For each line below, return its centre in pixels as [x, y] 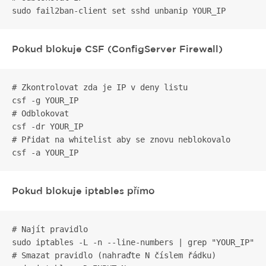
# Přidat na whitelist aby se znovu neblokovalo [121, 140]
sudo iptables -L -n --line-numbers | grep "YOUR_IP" [133, 242]
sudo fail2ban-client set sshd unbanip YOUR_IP [119, 11]
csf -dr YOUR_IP [47, 126]
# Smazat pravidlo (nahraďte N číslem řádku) [114, 255]
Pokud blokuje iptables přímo [83, 191]
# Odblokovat [40, 113]
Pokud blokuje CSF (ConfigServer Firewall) [117, 49]
